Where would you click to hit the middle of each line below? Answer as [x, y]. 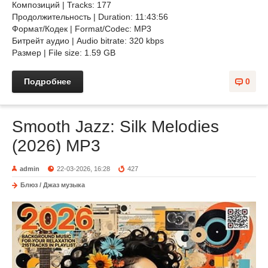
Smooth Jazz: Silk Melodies [115, 127]
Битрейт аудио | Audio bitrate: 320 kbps [88, 41]
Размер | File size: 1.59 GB [64, 53]
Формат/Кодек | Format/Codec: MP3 [83, 29]
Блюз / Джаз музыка [53, 185]
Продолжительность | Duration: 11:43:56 [91, 17]
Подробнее [48, 81]
